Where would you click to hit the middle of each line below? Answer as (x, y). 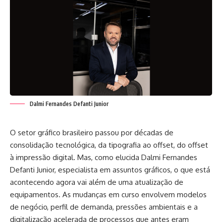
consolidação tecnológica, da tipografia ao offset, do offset (109, 145)
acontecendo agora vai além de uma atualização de (97, 182)
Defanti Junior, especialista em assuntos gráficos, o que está (110, 169)
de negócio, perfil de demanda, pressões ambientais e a (104, 207)
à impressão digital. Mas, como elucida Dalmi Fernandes (104, 157)
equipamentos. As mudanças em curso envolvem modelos (108, 194)
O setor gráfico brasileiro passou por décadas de (92, 132)
